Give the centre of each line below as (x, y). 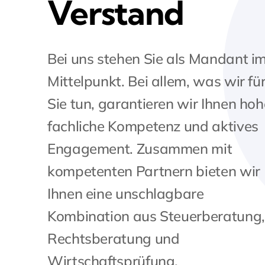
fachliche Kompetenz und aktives (153, 126)
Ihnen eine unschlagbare (125, 193)
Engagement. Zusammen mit (140, 148)
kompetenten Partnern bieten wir (153, 171)
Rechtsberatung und (113, 238)
